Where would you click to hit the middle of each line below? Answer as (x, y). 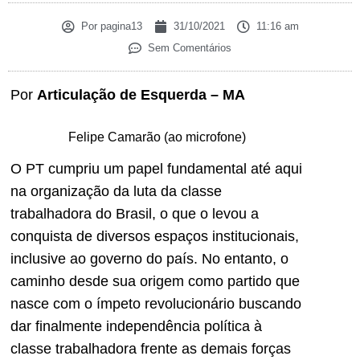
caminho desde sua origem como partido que (155, 281)
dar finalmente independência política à (136, 326)
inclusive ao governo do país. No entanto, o (149, 258)
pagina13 (119, 27)
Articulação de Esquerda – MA (141, 95)
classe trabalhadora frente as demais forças (151, 348)
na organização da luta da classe (116, 191)
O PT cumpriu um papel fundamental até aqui (156, 168)
